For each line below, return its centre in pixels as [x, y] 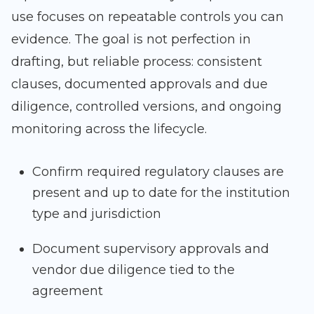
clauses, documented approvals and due [139, 84]
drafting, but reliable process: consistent [137, 62]
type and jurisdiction [97, 214]
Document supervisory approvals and [151, 249]
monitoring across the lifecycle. [109, 129]
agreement [68, 291]
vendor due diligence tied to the [134, 270]
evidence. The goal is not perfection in [131, 40]
